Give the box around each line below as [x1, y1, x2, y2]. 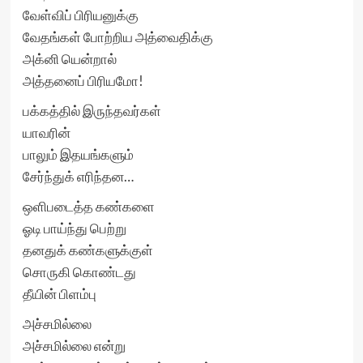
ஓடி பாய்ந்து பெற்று [22, 220, 126, 237]
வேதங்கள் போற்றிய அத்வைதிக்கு [22, 28, 213, 45]
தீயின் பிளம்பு [22, 285, 96, 302]
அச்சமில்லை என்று [22, 337, 126, 354]
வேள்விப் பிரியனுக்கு [22, 6, 139, 23]
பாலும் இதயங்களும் [22, 146, 134, 163]
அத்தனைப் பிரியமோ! [22, 72, 143, 89]
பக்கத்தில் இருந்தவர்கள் [22, 102, 161, 119]
